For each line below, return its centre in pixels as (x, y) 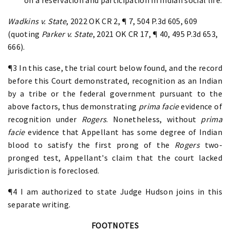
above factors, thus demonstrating (73, 106)
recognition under (45, 119)
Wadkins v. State (37, 21)
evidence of (200, 106)
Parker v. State (67, 34)
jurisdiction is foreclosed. (54, 170)
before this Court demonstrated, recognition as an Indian (115, 80)
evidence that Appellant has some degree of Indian (123, 132)
